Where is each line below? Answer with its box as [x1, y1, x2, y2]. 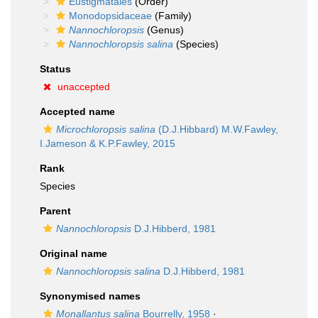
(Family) [152, 10, 192, 21]
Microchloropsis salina [56, 124, 155, 135]
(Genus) [144, 24, 184, 35]
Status [40, 63, 71, 75]
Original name [40, 248, 107, 259]
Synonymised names [40, 290, 141, 302]
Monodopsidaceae [69, 10, 152, 21]
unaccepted [57, 81, 110, 92]
